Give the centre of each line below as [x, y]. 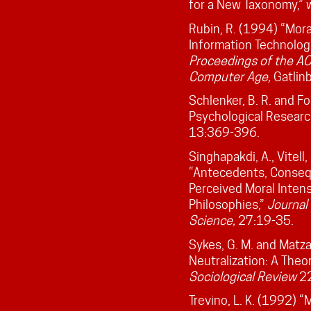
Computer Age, [231, 76]
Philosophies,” [228, 204]
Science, [212, 220]
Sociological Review [242, 276]
